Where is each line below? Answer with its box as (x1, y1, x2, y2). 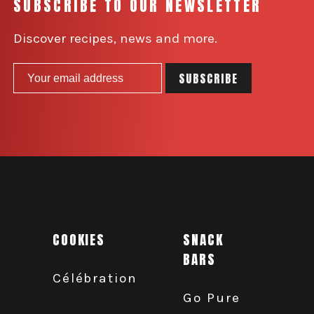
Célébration (52, 269, 137, 286)
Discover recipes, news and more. (13, 30, 218, 47)
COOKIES (52, 229, 106, 250)
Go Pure (183, 289, 240, 306)
